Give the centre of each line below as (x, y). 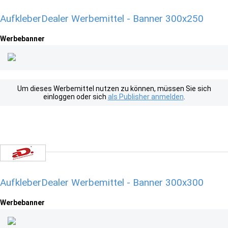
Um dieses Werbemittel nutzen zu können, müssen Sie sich (114, 89)
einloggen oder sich (75, 97)
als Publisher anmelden (146, 97)
